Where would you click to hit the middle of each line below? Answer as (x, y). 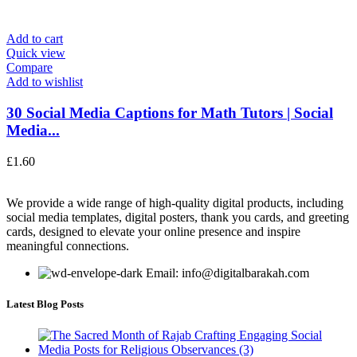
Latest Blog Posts (45, 304)
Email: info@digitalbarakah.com (228, 273)
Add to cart (35, 39)
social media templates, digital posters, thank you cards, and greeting (178, 217)
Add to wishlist (45, 82)
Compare (29, 68)
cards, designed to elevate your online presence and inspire (153, 231)
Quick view (36, 53)
